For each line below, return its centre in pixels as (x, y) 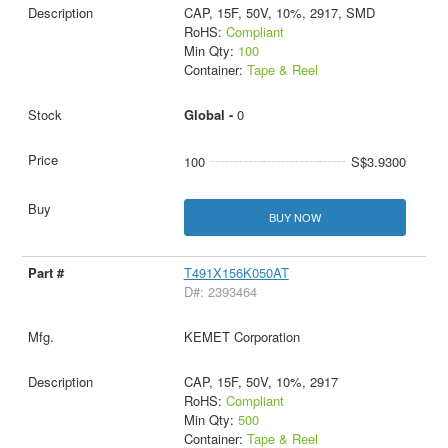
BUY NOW (294, 217)
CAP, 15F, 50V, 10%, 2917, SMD (279, 13)
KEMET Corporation (241, 337)
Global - (210, 115)
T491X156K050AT (236, 273)
